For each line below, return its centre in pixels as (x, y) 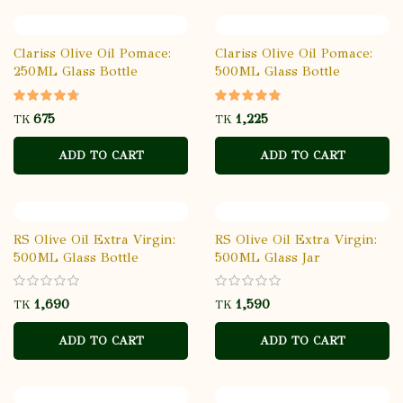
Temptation (50, 275)
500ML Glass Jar (268, 257)
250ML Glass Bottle (76, 71)
